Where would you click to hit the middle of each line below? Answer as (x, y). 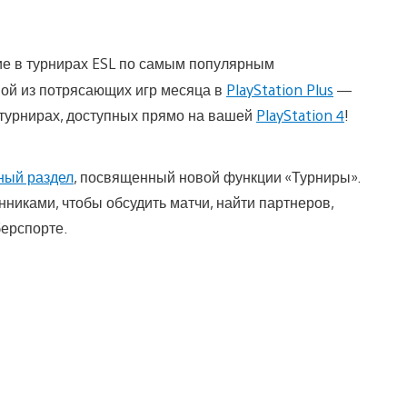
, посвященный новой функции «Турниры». (217, 176)
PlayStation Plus (280, 89)
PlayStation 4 (300, 114)
